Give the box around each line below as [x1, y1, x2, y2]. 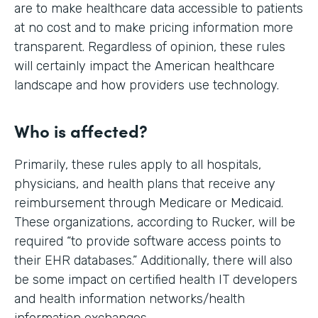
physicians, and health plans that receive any [14, 176, 275, 192]
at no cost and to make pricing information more [14, 20, 293, 35]
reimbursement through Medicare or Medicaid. [14, 195, 283, 211]
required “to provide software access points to [14, 234, 281, 249]
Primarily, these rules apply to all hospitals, [14, 157, 261, 172]
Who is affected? [14, 119, 148, 142]
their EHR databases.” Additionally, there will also [14, 253, 292, 268]
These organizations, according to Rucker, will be [14, 214, 295, 230]
